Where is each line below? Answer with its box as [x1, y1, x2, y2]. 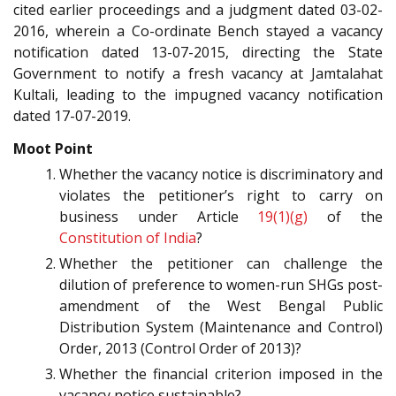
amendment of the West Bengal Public [59, 295, 383, 316]
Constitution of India [59, 227, 196, 247]
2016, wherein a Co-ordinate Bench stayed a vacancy [13, 21, 383, 42]
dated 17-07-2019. [13, 106, 131, 126]
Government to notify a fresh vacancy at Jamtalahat [13, 64, 383, 84]
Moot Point [13, 138, 93, 158]
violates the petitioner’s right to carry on [59, 185, 383, 205]
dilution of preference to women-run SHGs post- [59, 274, 383, 294]
